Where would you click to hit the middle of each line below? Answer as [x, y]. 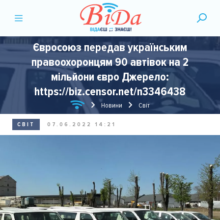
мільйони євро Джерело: [110, 77]
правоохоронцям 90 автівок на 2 [110, 62]
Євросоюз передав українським [110, 47]
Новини [112, 105]
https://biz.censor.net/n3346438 [110, 92]
